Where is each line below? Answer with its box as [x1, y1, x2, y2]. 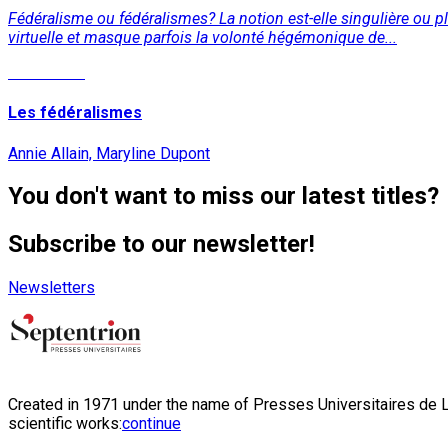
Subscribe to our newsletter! [8, 230, 315, 259]
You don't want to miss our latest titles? [8, 182, 439, 211]
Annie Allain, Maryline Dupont [8, 143, 210, 163]
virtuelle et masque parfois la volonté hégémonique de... [8, 27, 397, 47]
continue [122, 414, 181, 434]
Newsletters [8, 278, 95, 298]
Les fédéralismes [8, 103, 142, 123]
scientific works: [8, 414, 122, 434]
